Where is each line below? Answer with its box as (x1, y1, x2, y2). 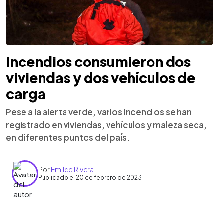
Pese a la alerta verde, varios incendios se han (6, 106, 192, 117)
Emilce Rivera (51, 165, 94, 174)
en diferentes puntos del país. (6, 131, 130, 143)
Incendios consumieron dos (6, 52, 191, 70)
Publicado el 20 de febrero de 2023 (38, 174, 142, 181)
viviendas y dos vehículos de (6, 68, 195, 86)
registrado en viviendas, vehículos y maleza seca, (6, 119, 207, 130)
